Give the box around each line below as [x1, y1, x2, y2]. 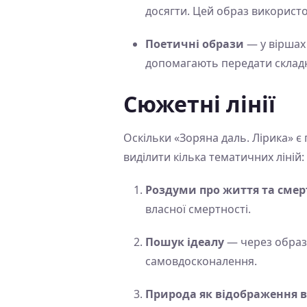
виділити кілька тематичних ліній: [123, 149, 304, 165]
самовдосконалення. [145, 254, 257, 269]
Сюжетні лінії [123, 89, 275, 119]
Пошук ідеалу [145, 234, 224, 250]
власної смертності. [145, 201, 251, 217]
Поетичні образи [145, 36, 244, 52]
